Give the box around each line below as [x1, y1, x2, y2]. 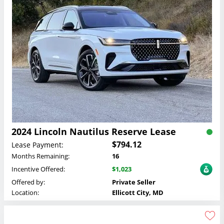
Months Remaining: [11, 151, 69, 161]
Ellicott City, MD [112, 188, 163, 197]
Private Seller [112, 177, 155, 187]
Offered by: [11, 177, 45, 187]
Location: [11, 188, 39, 197]
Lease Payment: [11, 139, 63, 149]
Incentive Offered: [11, 164, 65, 174]
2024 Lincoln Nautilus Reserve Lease [11, 125, 176, 138]
